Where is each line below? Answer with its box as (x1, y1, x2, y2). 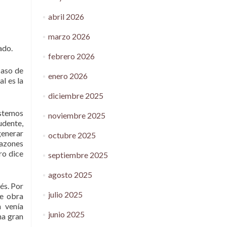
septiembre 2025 (48, 150, 108, 160)
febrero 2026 (48, 51, 95, 61)
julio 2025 (48, 190, 83, 199)
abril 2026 (48, 12, 84, 21)
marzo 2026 (48, 31, 90, 41)
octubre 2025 (48, 130, 96, 140)
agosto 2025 (48, 170, 92, 179)
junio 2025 (48, 209, 85, 219)
